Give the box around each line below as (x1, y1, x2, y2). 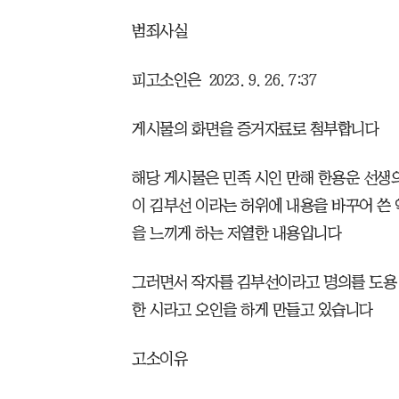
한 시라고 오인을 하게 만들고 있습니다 (132, 302, 373, 319)
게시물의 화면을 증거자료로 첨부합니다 (132, 121, 379, 138)
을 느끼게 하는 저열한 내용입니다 (132, 225, 341, 242)
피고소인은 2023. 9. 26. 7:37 (132, 72, 316, 89)
